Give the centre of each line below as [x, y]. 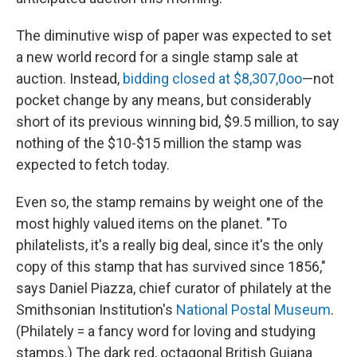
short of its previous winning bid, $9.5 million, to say [178, 121]
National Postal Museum [253, 309]
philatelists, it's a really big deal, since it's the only [170, 245]
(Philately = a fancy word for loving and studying [166, 331]
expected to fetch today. [93, 164]
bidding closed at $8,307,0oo [212, 78]
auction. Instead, [69, 78]
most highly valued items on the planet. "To [151, 223]
